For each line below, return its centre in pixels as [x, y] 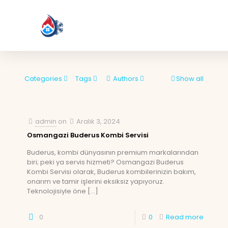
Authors [126, 79]
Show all [190, 79]
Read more [185, 217]
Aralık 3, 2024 [98, 121]
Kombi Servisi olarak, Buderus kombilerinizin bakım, [111, 172]
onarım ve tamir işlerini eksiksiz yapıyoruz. [96, 181]
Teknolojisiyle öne [56, 191]
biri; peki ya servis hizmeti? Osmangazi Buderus [105, 162]
